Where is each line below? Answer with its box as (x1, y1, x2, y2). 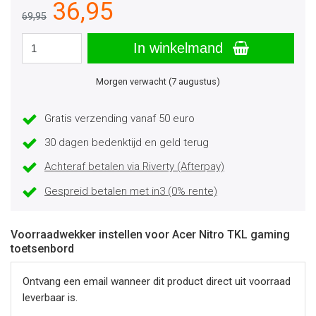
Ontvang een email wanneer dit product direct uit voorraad (23, 274, 291, 288)
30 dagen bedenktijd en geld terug (44, 136, 209, 150)
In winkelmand (133, 40, 227, 56)
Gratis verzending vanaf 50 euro (44, 112, 195, 125)
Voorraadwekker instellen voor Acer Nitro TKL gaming (11, 227, 290, 241)
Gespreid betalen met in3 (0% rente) (44, 184, 217, 197)
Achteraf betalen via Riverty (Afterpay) (44, 160, 224, 174)
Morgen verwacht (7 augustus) (96, 76, 220, 87)
